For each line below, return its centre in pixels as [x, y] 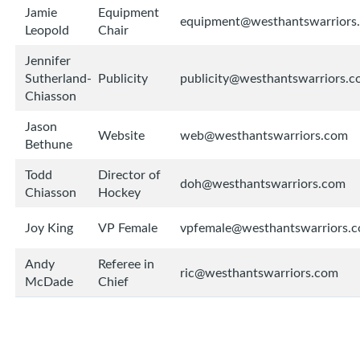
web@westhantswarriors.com [264, 135]
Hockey [119, 192]
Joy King [49, 228]
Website [121, 135]
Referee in [126, 264]
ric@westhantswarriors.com [259, 273]
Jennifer [48, 61]
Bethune [49, 144]
